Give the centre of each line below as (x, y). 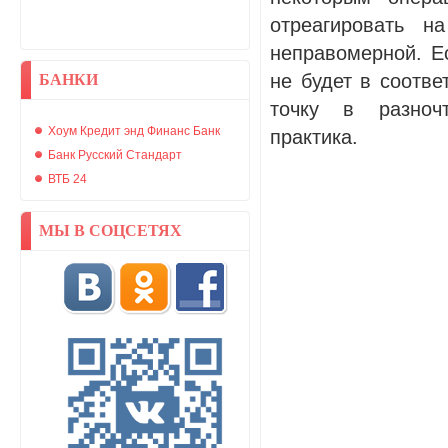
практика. (314, 137)
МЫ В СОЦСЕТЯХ (110, 230)
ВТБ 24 (67, 179)
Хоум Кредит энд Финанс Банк (134, 131)
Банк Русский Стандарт (115, 155)
